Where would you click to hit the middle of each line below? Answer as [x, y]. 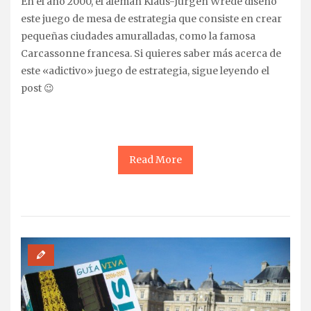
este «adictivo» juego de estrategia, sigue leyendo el [145, 70]
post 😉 [37, 88]
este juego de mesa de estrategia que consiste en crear [151, 18]
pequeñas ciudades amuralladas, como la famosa [138, 36]
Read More [155, 159]
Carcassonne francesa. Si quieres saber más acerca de [151, 53]
